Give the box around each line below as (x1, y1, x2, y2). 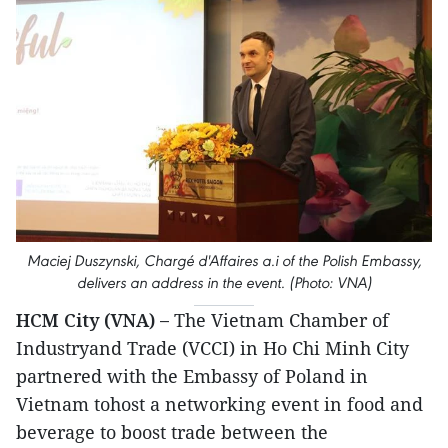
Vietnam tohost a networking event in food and (16, 392, 423, 417)
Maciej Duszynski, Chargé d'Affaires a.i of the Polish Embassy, (26, 251, 422, 271)
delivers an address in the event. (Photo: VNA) (76, 273, 372, 293)
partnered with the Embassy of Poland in (16, 364, 368, 389)
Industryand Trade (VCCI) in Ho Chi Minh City (16, 336, 409, 361)
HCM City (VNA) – (16, 308, 174, 333)
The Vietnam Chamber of (174, 308, 389, 333)
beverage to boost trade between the (16, 420, 328, 445)
